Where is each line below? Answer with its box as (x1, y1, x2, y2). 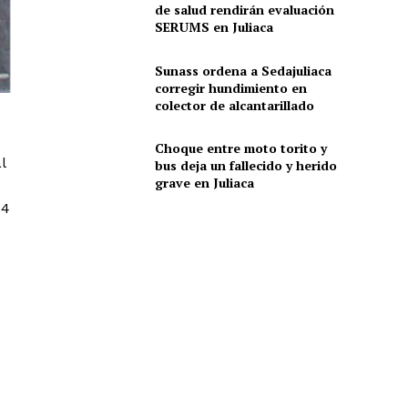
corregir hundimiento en (154, 78, 307, 97)
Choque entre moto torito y (154, 139, 327, 158)
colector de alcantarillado (154, 96, 314, 114)
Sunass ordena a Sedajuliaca (154, 61, 331, 79)
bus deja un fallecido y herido (154, 157, 337, 175)
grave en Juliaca (154, 174, 254, 192)
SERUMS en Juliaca (154, 18, 273, 36)
